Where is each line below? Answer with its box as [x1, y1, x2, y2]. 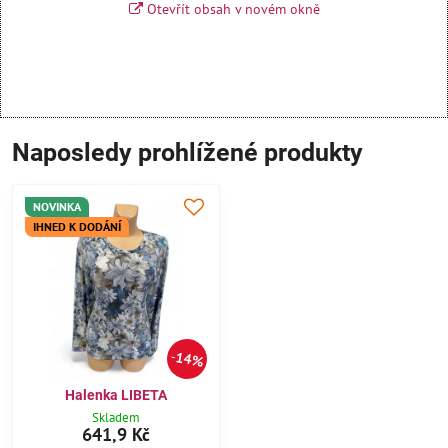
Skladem [92, 409, 140, 427]
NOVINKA [33, 198, 81, 214]
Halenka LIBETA [65, 386, 167, 403]
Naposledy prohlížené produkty [12, 137, 363, 167]
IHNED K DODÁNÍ [33, 218, 121, 234]
